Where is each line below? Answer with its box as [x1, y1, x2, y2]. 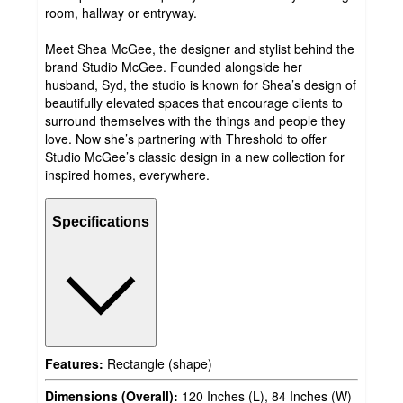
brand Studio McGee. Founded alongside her [45, 57, 302, 76]
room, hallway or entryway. [45, 3, 197, 22]
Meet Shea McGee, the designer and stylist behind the [45, 39, 354, 58]
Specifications [52, 214, 149, 230]
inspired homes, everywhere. [45, 165, 210, 184]
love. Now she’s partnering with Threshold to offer [45, 129, 327, 148]
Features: [45, 354, 103, 372]
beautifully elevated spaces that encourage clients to [45, 93, 343, 112]
